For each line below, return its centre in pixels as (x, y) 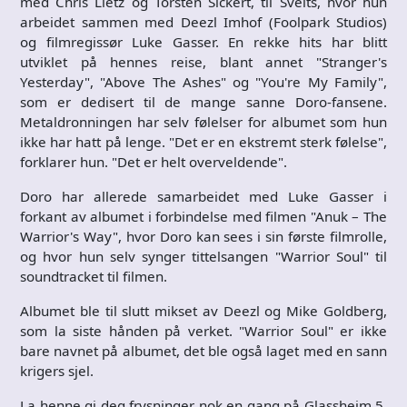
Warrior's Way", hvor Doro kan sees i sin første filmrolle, (203, 236)
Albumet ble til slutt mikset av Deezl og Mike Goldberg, (203, 310)
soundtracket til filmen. (94, 276)
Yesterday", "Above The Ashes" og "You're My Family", (203, 81)
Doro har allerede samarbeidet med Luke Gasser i (203, 196)
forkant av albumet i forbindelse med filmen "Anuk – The (203, 216)
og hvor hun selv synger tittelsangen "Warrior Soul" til (203, 256)
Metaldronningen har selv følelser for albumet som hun (203, 121)
